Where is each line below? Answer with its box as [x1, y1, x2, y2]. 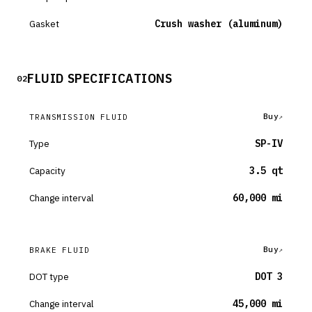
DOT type [29, 270, 69, 283]
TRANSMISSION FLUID [29, 111, 128, 122]
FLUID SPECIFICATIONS [27, 70, 173, 86]
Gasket [29, 17, 59, 30]
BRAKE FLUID [29, 244, 90, 255]
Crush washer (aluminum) [155, 17, 283, 30]
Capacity [29, 164, 65, 177]
